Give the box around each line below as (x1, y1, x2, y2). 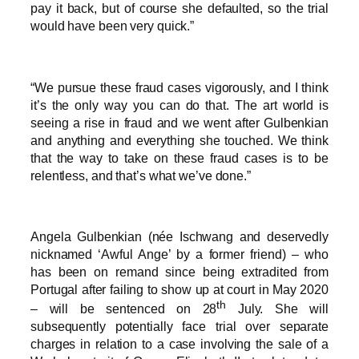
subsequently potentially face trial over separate (30, 319, 329, 334)
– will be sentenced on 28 (30, 301, 217, 317)
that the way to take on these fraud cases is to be (30, 150, 329, 165)
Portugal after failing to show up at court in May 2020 (30, 282, 329, 297)
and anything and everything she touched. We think (30, 132, 329, 147)
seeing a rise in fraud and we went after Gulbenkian (30, 115, 329, 130)
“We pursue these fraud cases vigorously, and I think (30, 79, 329, 95)
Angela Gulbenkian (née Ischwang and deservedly (30, 229, 329, 244)
